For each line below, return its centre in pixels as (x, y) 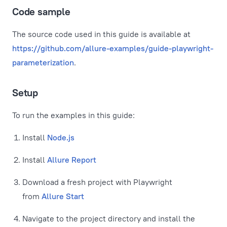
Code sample (41, 11)
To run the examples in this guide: (73, 115)
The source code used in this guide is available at (101, 34)
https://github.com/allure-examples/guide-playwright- (113, 48)
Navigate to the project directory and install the (109, 218)
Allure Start (63, 196)
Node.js (61, 137)
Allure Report (72, 160)
